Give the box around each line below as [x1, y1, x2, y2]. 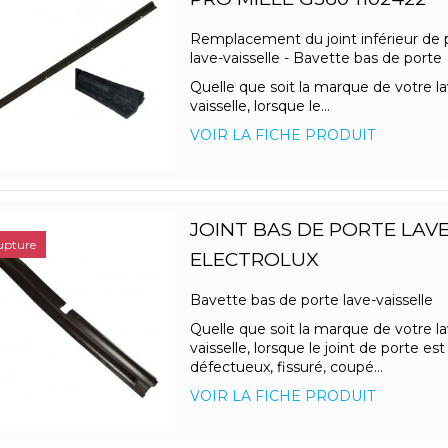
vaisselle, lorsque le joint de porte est [189, 339, 445, 358]
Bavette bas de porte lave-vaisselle [189, 291, 437, 310]
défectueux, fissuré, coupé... [189, 358, 383, 377]
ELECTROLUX [189, 248, 318, 272]
